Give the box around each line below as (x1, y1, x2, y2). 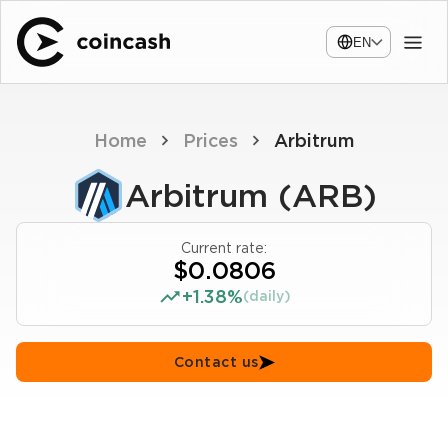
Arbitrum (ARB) (124, 176, 377, 215)
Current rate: (181, 240, 267, 256)
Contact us (173, 354, 259, 370)
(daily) (242, 288, 291, 304)
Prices (183, 130, 238, 151)
